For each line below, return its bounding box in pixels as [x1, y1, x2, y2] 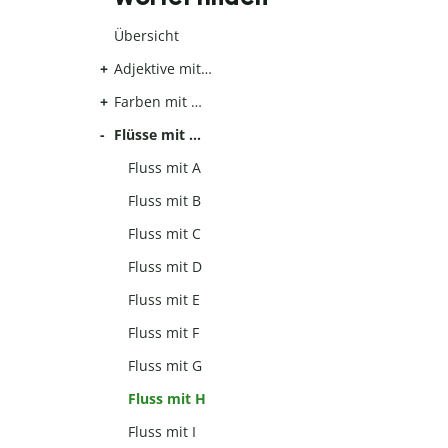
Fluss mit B [128, 191, 202, 211]
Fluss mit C [128, 224, 202, 244]
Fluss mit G [128, 356, 203, 376]
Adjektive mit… [114, 59, 212, 79]
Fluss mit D [128, 257, 203, 277]
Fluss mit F [128, 323, 200, 343]
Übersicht [114, 26, 179, 46]
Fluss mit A [128, 158, 202, 178]
